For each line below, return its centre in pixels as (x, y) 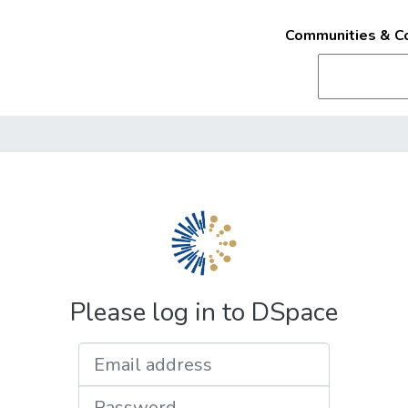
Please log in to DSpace (204, 312)
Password (235, 395)
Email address (248, 352)
